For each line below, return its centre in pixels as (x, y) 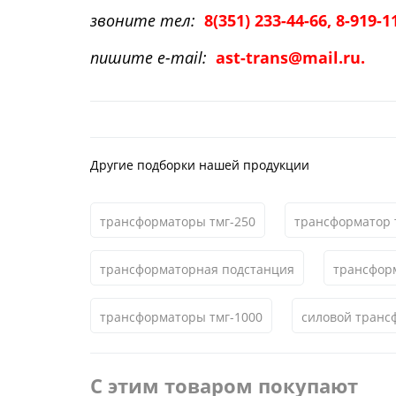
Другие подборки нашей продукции (200, 165)
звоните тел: (143, 20)
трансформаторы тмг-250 (178, 221)
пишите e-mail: (148, 57)
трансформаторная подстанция (197, 269)
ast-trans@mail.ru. (290, 57)
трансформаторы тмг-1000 (181, 317)
